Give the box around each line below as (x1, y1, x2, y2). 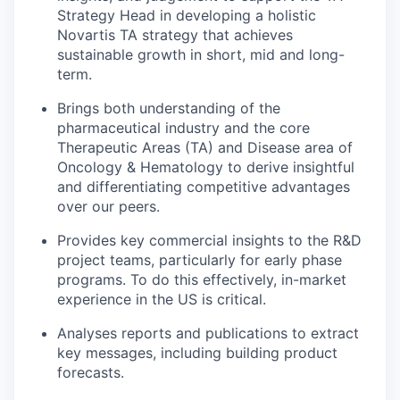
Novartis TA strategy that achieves (57, 25, 293, 44)
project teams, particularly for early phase (57, 250, 342, 269)
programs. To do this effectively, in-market (57, 270, 346, 288)
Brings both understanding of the (57, 98, 280, 117)
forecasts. (57, 362, 124, 381)
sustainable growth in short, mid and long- (57, 45, 345, 63)
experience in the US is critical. (57, 289, 266, 308)
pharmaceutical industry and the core (57, 118, 310, 137)
